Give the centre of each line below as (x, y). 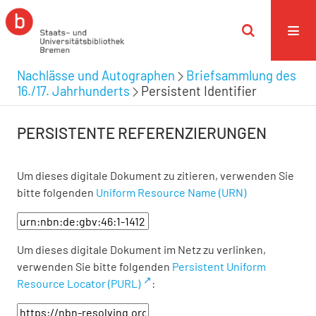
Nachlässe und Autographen (96, 75)
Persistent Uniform (219, 266)
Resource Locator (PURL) (79, 283)
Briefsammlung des (241, 75)
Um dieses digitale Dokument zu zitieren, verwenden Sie (156, 175)
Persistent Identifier (199, 91)
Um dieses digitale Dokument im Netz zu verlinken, (141, 249)
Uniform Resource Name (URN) (171, 192)
